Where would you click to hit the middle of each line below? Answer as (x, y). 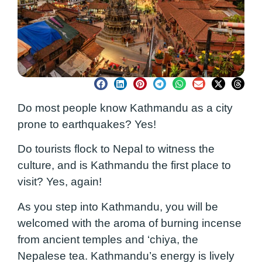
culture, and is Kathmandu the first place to (124, 166)
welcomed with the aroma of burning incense (130, 223)
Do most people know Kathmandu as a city (125, 108)
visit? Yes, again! (61, 182)
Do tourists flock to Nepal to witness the (116, 149)
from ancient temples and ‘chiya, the (108, 239)
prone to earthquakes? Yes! (88, 125)
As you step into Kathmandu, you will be (118, 206)
